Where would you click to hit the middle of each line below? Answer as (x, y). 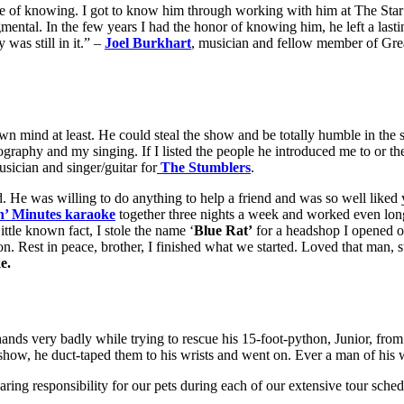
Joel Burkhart (148, 43)
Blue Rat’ (223, 231)
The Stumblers (206, 168)
